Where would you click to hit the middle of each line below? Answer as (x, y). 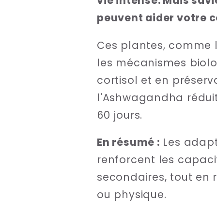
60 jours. (120, 115)
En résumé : (128, 142)
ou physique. (132, 195)
